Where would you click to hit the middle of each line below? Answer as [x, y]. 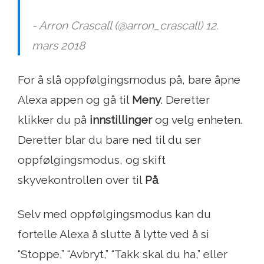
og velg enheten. [197, 120]
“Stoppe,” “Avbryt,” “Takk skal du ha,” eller [123, 254]
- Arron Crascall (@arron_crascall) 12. [125, 26]
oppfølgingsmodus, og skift [92, 160]
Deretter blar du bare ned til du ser [109, 140]
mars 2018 [58, 46]
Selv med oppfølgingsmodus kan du [114, 214]
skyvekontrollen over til [81, 180]
